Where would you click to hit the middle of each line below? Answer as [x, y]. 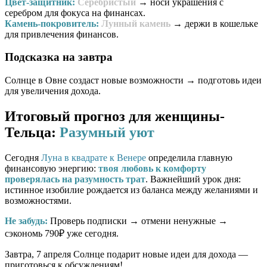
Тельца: [32, 132]
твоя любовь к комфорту [152, 168]
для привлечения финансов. [62, 34]
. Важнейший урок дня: [193, 179]
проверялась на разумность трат [75, 179]
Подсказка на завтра [59, 57]
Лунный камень [136, 23]
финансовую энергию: [52, 168]
